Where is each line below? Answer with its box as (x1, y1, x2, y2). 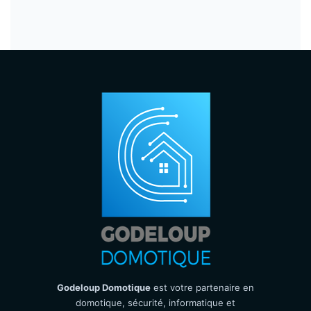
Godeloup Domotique (57, 282, 151, 293)
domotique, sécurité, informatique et (76, 297, 235, 308)
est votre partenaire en (151, 282, 254, 293)
